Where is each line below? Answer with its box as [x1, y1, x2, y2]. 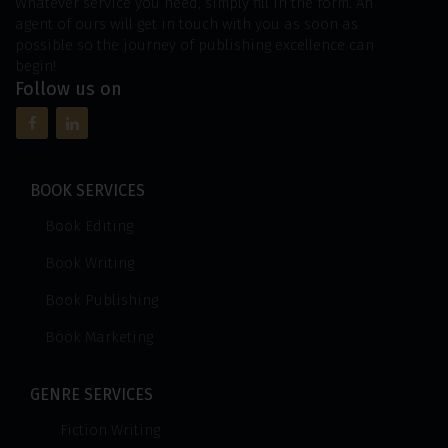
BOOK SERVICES [30, 181, 145, 200]
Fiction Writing [60, 421, 160, 439]
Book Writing [45, 254, 134, 272]
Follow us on [15, 78, 122, 100]
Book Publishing [45, 291, 158, 309]
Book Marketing [45, 328, 153, 346]
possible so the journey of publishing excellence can [15, 36, 374, 54]
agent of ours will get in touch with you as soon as [15, 15, 358, 33]
